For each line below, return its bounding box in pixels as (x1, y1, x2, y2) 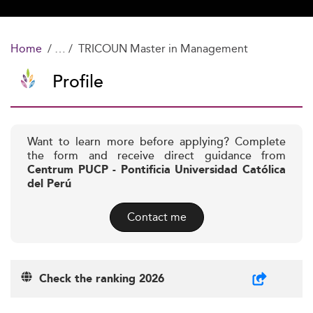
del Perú (27, 175, 71, 193)
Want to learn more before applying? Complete (27, 133, 286, 151)
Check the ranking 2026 (32, 270, 164, 288)
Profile (52, 68, 103, 96)
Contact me (126, 208, 187, 226)
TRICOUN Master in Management (78, 40, 248, 57)
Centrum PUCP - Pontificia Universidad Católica (27, 161, 286, 179)
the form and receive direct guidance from (27, 147, 286, 165)
